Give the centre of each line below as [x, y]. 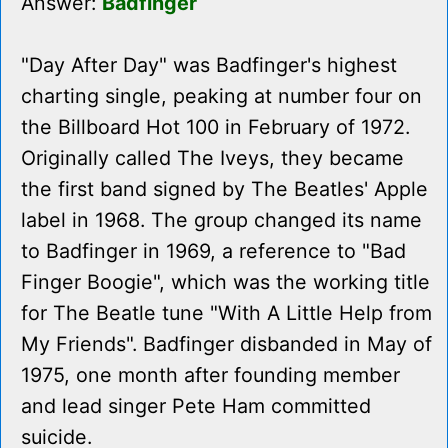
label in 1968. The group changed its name [221, 220]
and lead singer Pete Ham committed [196, 406]
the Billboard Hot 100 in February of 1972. [215, 127]
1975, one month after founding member [210, 375]
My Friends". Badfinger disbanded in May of [226, 344]
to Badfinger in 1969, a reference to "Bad [213, 251]
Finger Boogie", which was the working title [225, 282]
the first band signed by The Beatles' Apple [224, 189]
